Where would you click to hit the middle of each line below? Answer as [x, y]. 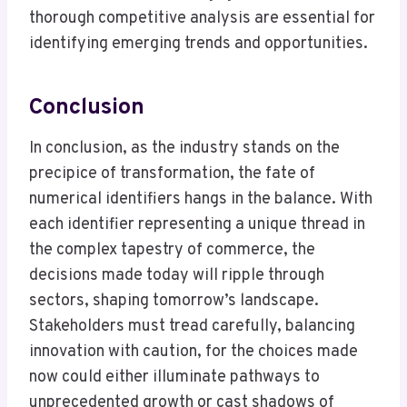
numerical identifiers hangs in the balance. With [201, 200]
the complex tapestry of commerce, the [172, 251]
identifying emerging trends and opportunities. [199, 45]
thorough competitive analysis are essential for [202, 19]
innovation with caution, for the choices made [194, 352]
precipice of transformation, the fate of [172, 174]
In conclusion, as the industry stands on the [184, 149]
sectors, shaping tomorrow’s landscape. [174, 302]
